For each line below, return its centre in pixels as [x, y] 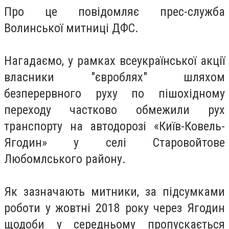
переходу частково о [73, 110]
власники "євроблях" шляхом [114, 77]
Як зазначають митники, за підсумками [114, 192]
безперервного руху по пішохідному [114, 94]
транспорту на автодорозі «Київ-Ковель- [114, 126]
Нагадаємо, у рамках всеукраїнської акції [114, 61]
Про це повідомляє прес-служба [114, 12]
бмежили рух [184, 110]
